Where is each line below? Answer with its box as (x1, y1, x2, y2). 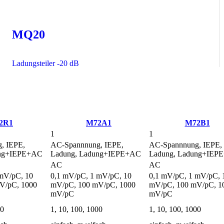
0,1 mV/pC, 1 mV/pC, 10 (50, 171, 131, 180)
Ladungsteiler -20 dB (12, 59, 79, 68)
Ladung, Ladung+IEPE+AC (50, 149, 141, 158)
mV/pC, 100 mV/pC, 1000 (50, 180, 135, 189)
